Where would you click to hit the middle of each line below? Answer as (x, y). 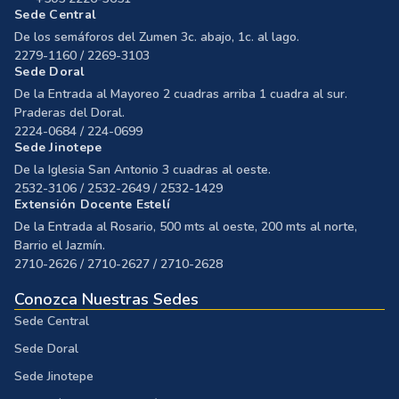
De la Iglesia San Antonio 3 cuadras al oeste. (142, 170)
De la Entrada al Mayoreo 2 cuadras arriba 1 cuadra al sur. (181, 94)
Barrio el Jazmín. (60, 246)
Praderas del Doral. (69, 113)
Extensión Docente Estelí (92, 205)
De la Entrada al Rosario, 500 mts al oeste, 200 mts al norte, (186, 227)
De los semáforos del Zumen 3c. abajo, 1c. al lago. (157, 37)
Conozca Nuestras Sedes (106, 300)
